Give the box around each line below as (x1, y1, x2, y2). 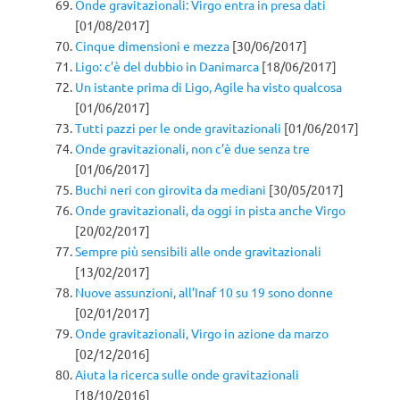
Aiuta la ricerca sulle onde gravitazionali (75, 365, 299, 382)
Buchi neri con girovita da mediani (75, 180, 266, 197)
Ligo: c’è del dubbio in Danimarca (75, 57, 259, 74)
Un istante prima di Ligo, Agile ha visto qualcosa (75, 78, 342, 95)
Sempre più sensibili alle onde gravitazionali (75, 242, 321, 259)
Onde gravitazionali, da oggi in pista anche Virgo (75, 201, 346, 218)
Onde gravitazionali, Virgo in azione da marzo (75, 324, 329, 341)
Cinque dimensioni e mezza (75, 37, 229, 54)
